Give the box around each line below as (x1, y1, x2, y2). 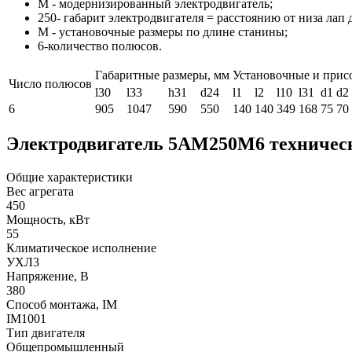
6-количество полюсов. (38, 38, 162, 53)
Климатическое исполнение (6, 240, 156, 255)
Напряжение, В (6, 269, 89, 283)
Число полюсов (9, 76, 92, 90)
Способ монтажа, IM (6, 297, 117, 311)
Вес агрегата (6, 184, 74, 198)
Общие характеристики (6, 170, 133, 184)
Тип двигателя (6, 325, 85, 339)
